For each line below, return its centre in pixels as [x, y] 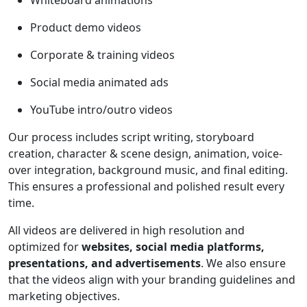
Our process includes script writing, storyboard [131, 137]
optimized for [45, 247]
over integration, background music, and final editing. [148, 170]
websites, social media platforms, [173, 247]
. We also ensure [243, 263]
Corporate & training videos [102, 55]
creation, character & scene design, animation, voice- [145, 153]
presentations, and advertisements [105, 263]
